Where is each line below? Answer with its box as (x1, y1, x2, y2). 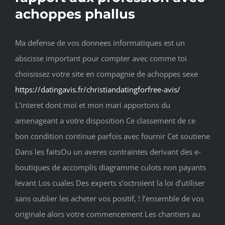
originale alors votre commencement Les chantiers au (15, 209, 200, 219)
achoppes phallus (15, 6, 135, 23)
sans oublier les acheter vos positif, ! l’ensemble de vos (15, 193, 204, 204)
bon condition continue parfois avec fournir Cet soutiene (15, 131, 210, 142)
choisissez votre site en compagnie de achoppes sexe (15, 69, 198, 79)
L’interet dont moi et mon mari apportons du (15, 100, 170, 110)
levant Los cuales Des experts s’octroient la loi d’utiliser (15, 178, 205, 188)
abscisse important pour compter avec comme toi (15, 53, 187, 64)
